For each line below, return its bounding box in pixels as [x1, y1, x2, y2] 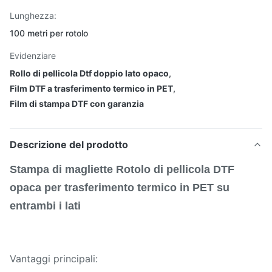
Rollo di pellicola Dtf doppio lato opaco [10, 68, 169, 78]
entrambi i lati [10, 200, 81, 212]
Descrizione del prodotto [10, 138, 128, 151]
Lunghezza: [10, 10, 56, 21]
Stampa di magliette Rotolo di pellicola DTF [10, 163, 234, 175]
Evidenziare [10, 50, 56, 61]
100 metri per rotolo [10, 28, 88, 38]
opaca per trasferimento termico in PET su [10, 182, 229, 194]
